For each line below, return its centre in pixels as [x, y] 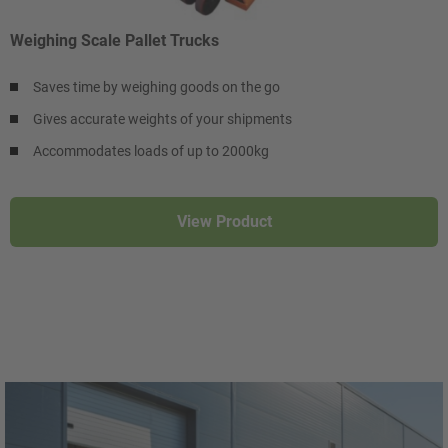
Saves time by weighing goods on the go [156, 86]
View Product [224, 221]
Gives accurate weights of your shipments [162, 118]
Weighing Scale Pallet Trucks [114, 40]
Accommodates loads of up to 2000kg [151, 150]
